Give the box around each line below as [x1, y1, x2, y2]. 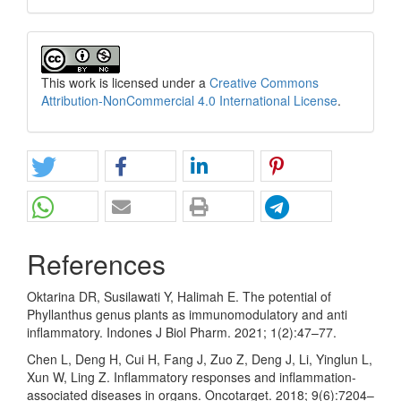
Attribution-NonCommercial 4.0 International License [41, 90, 337, 109]
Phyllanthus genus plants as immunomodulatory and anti [27, 304, 347, 323]
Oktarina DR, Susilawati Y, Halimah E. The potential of [27, 286, 331, 305]
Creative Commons [209, 73, 319, 91]
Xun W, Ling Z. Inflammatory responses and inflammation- [27, 367, 356, 386]
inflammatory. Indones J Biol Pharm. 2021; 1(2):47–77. [27, 322, 337, 341]
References [27, 243, 166, 283]
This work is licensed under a [41, 73, 209, 91]
